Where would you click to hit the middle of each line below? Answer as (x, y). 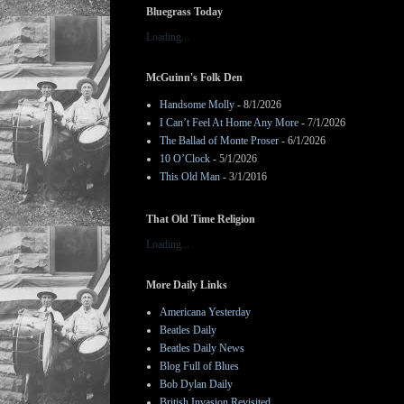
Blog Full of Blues (199, 366)
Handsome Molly (197, 105)
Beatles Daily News (202, 348)
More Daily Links (187, 285)
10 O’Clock (185, 159)
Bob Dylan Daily (196, 384)
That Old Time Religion (201, 219)
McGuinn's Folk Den (194, 78)
